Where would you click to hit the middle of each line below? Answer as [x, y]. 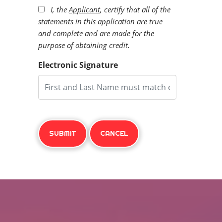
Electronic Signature [78, 65]
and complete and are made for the [96, 33]
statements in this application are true [101, 22]
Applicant [85, 10]
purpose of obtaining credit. [84, 45]
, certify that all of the [136, 10]
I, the [60, 10]
